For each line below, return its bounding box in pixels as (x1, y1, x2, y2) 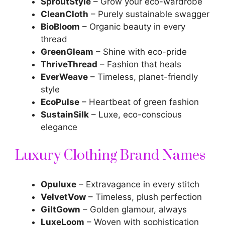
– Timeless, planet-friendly (88, 72, 198, 82)
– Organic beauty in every (80, 22, 185, 32)
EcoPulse (41, 97, 79, 107)
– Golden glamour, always (80, 204, 187, 214)
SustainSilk (41, 109, 89, 120)
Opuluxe (41, 179, 76, 189)
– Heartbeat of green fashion (79, 97, 199, 107)
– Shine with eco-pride (93, 47, 187, 57)
